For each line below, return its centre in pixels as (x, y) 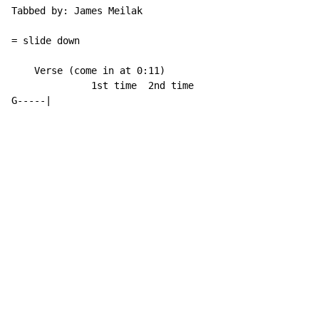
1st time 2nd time (103, 86)
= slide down (46, 41)
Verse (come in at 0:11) (88, 71)
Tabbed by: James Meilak (77, 11)
